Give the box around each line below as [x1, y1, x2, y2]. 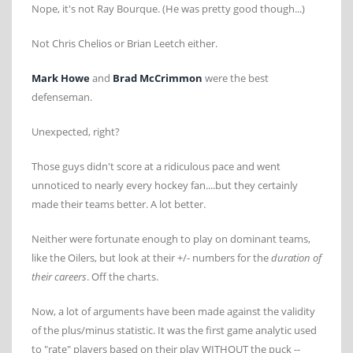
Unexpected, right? [32, 124, 120, 139]
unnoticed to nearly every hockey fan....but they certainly [32, 178, 298, 193]
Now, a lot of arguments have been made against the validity [32, 304, 315, 319]
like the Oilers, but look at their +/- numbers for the [32, 251, 271, 266]
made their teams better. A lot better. [32, 197, 206, 212]
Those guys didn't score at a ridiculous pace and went [32, 159, 281, 174]
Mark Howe [32, 71, 90, 86]
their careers [32, 269, 87, 284]
